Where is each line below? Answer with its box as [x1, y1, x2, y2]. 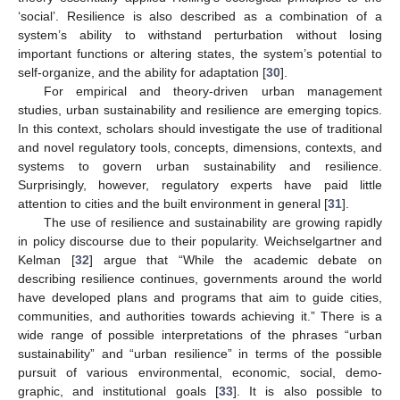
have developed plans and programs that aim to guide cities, [18, 289, 382, 304]
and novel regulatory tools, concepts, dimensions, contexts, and [18, 139, 382, 154]
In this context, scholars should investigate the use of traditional [18, 121, 382, 136]
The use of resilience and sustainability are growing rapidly [43, 214, 382, 229]
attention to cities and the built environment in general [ [18, 196, 328, 211]
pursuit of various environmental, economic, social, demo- [18, 364, 382, 379]
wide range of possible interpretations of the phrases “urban [18, 327, 382, 342]
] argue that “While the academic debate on [88, 252, 382, 267]
